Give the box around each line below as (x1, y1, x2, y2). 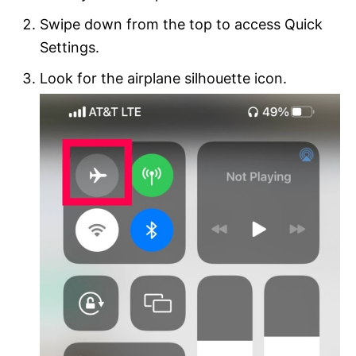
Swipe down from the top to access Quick (40, 15, 323, 33)
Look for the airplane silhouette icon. (40, 69, 287, 87)
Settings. (40, 38, 99, 56)
